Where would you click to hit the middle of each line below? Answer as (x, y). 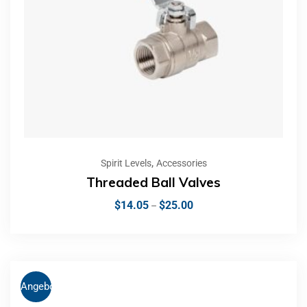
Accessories (181, 163)
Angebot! (41, 287)
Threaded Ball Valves (153, 182)
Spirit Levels (126, 163)
